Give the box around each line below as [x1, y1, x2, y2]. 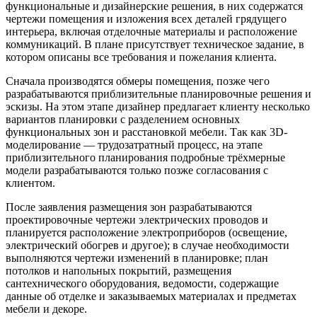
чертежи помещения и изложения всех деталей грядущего [6, 12, 287, 25]
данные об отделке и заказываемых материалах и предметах [6, 289, 296, 302]
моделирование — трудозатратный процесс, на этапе [6, 138, 263, 151]
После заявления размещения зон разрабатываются [6, 200, 252, 213]
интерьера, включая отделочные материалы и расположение [6, 25, 297, 38]
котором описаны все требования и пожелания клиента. [6, 50, 277, 63]
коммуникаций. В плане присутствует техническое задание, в [6, 38, 304, 50]
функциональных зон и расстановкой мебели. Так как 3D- [6, 125, 287, 138]
